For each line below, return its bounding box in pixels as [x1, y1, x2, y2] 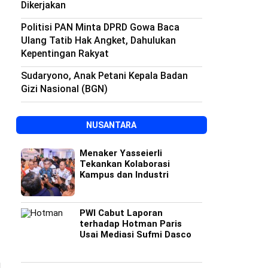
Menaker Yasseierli [79, 148, 162, 159]
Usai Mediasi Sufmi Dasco [79, 229, 191, 240]
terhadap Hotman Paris [79, 218, 182, 229]
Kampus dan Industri [79, 169, 169, 180]
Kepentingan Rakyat [20, 48, 109, 59]
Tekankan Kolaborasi [79, 159, 170, 169]
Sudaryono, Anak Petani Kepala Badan [20, 70, 188, 81]
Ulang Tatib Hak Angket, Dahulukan [20, 35, 176, 46]
